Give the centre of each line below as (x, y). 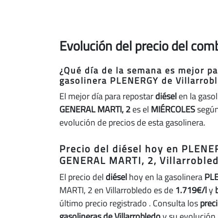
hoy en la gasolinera (166, 177)
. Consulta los (174, 203)
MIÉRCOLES (173, 109)
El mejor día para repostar (107, 96)
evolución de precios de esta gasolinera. (132, 122)
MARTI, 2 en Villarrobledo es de (117, 190)
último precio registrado (104, 203)
